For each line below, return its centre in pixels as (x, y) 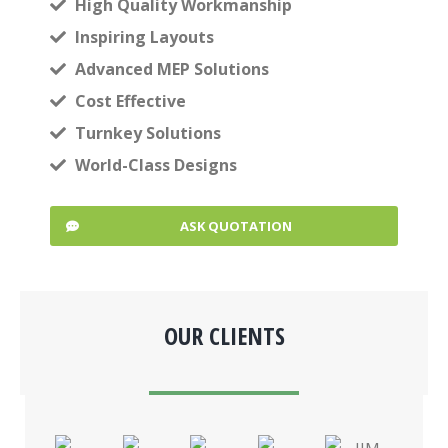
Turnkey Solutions (148, 133)
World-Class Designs (156, 165)
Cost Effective (130, 101)
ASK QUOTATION (235, 226)
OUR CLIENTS (224, 335)
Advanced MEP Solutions (172, 69)
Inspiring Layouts (144, 37)
